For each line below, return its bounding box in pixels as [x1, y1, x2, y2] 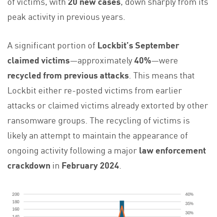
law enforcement [139, 143, 206, 156]
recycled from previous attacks [7, 68, 129, 81]
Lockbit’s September [97, 38, 179, 51]
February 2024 [62, 158, 119, 171]
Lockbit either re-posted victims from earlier [7, 83, 182, 96]
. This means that [129, 68, 195, 81]
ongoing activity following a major [7, 143, 139, 156]
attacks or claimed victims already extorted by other [7, 98, 208, 111]
